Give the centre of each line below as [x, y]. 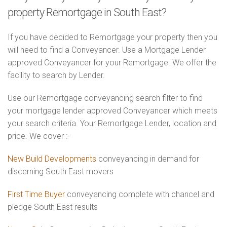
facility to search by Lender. [56, 75]
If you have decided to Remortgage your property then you [112, 37]
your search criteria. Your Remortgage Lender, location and [112, 123]
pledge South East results [53, 207]
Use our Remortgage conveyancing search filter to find [105, 98]
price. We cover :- [39, 136]
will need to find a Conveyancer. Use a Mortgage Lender [107, 50]
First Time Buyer [36, 194]
